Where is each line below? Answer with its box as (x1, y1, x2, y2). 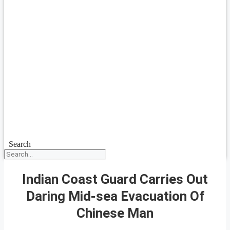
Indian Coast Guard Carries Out (22, 171, 208, 187)
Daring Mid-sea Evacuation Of (26, 188, 204, 204)
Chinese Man (76, 205, 154, 221)
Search (8, 140, 31, 148)
